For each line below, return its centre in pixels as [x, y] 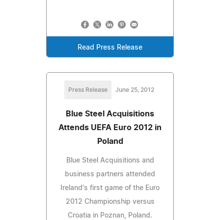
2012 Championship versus [110, 202]
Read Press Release [110, 47]
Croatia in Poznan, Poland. [110, 215]
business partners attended [110, 174]
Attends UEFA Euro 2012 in [110, 127]
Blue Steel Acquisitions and [110, 160]
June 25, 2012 [135, 90]
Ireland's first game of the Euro [110, 188]
